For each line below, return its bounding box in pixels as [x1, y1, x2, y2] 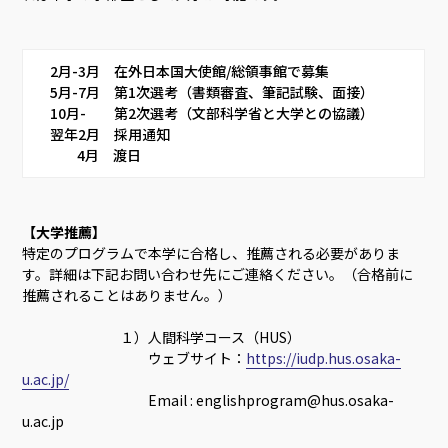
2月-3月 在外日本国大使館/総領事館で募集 [50, 61, 345, 82]
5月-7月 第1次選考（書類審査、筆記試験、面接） [50, 82, 390, 103]
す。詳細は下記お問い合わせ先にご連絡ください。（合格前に [22, 264, 414, 285]
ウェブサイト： [22, 348, 247, 369]
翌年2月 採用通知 [50, 124, 171, 145]
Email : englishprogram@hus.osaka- [22, 390, 395, 411]
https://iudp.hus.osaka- [246, 348, 402, 369]
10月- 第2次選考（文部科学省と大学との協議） [50, 103, 390, 124]
